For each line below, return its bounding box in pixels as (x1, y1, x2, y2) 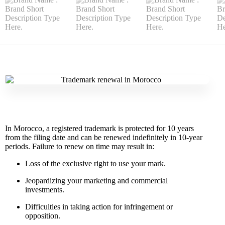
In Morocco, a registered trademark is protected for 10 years (5, 124, 194, 133)
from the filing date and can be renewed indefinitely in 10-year (5, 133, 202, 142)
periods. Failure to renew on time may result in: (5, 142, 154, 151)
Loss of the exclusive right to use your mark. (25, 159, 166, 168)
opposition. (25, 211, 60, 220)
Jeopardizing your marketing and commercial (25, 176, 168, 185)
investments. (25, 185, 64, 194)
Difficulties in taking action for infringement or (25, 202, 173, 211)
